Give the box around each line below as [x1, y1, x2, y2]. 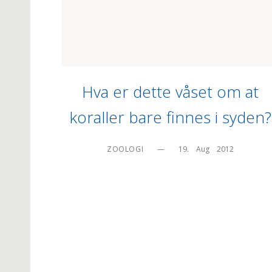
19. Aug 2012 [178, 143, 234, 154]
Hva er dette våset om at [82, 81, 259, 103]
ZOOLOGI [107, 143, 144, 154]
